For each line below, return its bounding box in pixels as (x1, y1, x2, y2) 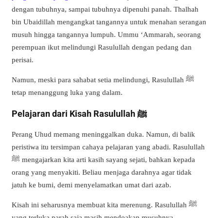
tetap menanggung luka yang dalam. (12, 88, 123, 97)
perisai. (12, 55, 34, 64)
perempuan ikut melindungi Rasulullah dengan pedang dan (12, 43, 192, 52)
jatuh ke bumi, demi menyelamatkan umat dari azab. (12, 180, 171, 189)
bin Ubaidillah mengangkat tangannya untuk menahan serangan (12, 18, 206, 26)
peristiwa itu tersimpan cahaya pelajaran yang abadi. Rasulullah (12, 142, 205, 151)
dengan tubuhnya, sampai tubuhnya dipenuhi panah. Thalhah (12, 5, 199, 14)
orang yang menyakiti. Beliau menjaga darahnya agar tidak (12, 167, 192, 176)
